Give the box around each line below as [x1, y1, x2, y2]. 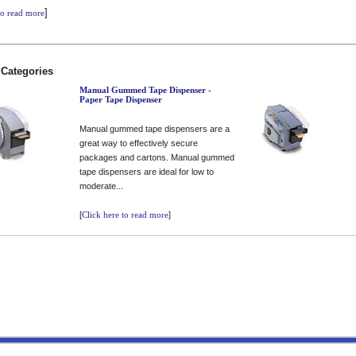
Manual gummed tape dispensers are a [79, 124, 230, 133]
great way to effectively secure [79, 138, 198, 148]
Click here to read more [82, 210, 168, 219]
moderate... [79, 181, 123, 191]
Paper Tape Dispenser [79, 95, 162, 104]
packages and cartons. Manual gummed [79, 153, 234, 162]
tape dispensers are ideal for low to [79, 167, 214, 176]
